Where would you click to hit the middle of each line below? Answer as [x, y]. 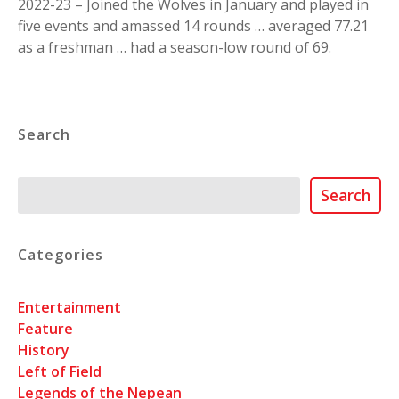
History [44, 350]
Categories [61, 254]
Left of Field [60, 372]
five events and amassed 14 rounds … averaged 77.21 [193, 26]
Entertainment [69, 308]
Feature [45, 329]
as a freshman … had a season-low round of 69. [175, 48]
